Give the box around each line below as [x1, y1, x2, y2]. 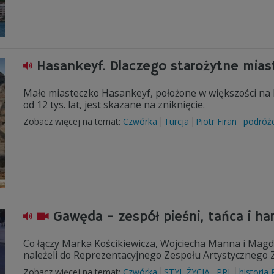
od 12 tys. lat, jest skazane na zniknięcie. [23, 98, 205, 111]
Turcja [164, 116, 189, 127]
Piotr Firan [196, 116, 237, 127]
